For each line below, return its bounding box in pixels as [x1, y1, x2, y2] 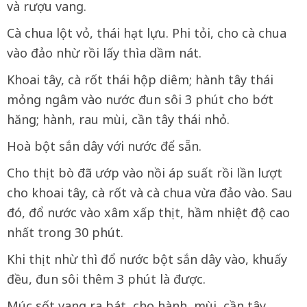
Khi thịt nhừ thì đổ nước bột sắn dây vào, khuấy [7, 250, 287, 267]
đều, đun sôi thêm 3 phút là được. [7, 270, 206, 287]
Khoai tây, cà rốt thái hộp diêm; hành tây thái [7, 71, 273, 88]
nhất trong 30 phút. [7, 223, 123, 241]
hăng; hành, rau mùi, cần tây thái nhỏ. [7, 110, 230, 127]
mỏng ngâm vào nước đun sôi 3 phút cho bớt [7, 90, 273, 108]
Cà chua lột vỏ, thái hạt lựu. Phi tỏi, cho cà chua [7, 24, 286, 41]
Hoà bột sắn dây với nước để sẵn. [7, 137, 201, 154]
